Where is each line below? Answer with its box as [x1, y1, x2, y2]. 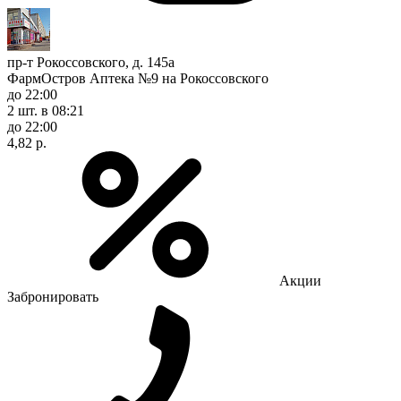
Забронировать [7, 288, 98, 304]
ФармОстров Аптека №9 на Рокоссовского [7, 70, 269, 86]
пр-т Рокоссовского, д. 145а [7, 54, 175, 70]
